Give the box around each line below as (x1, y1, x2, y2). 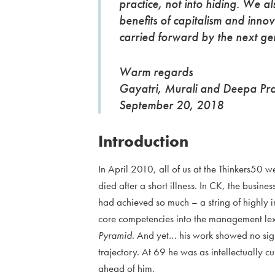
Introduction (98, 131, 188, 152)
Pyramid (98, 228, 132, 242)
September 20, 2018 (119, 97, 223, 114)
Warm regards (119, 64, 193, 80)
